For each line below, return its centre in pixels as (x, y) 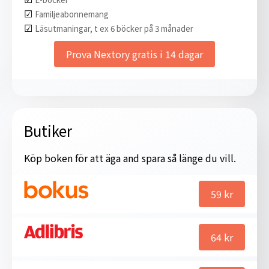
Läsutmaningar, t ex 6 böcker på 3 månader (114, 28)
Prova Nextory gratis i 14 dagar (134, 54)
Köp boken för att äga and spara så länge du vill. (130, 158)
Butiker (48, 130)
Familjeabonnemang (72, 14)
